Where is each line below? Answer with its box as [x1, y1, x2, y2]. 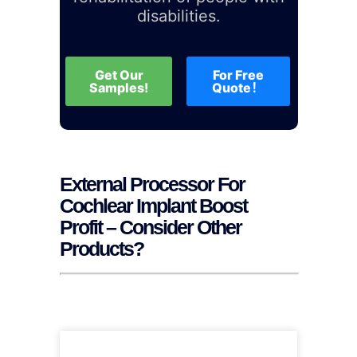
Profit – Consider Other [59, 216, 241, 239]
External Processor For [59, 173, 245, 196]
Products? [59, 237, 143, 261]
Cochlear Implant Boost [59, 194, 247, 218]
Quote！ [212, 80, 265, 96]
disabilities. [136, 6, 221, 25]
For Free [212, 67, 264, 84]
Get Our [94, 67, 143, 84]
